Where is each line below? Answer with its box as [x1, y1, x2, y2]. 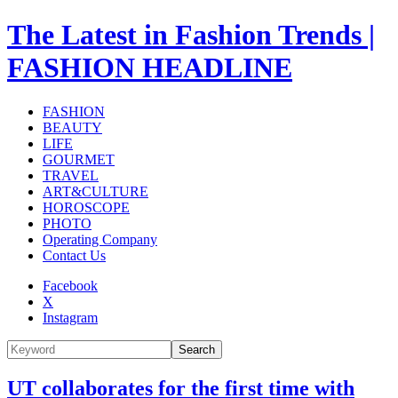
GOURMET [43, 151, 115, 167]
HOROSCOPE [43, 199, 130, 215]
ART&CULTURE [43, 183, 148, 199]
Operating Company [43, 231, 157, 247]
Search [179, 342, 215, 356]
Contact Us [43, 247, 106, 263]
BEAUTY [43, 119, 102, 135]
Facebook [43, 277, 98, 293]
